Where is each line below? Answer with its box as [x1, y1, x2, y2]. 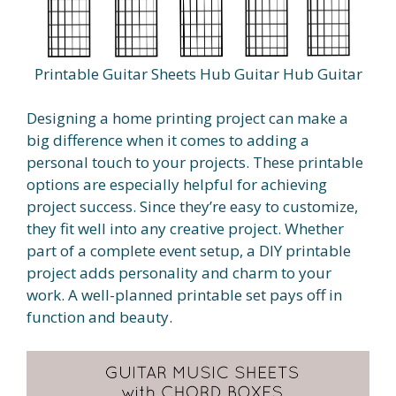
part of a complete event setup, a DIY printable [27, 240, 351, 262]
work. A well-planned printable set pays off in [27, 285, 342, 306]
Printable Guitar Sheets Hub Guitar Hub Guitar [34, 63, 362, 84]
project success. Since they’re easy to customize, [27, 196, 358, 217]
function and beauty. [27, 307, 172, 328]
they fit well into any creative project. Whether [27, 218, 344, 240]
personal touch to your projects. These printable [27, 152, 363, 173]
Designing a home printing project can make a [27, 108, 348, 129]
